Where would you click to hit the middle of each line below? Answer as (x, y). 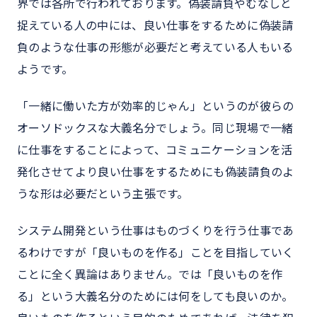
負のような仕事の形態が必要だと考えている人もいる (155, 47)
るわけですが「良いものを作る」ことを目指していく (156, 252)
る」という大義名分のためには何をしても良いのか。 (155, 296)
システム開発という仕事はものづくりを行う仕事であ (156, 230)
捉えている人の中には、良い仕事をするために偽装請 (155, 25)
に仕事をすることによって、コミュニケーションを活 (155, 150)
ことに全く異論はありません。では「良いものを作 (150, 274)
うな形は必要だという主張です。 (103, 194)
